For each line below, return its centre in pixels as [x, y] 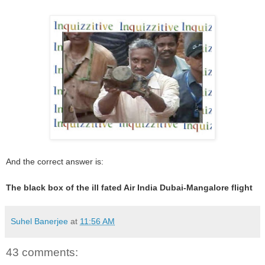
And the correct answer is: [55, 161]
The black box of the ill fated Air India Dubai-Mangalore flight [129, 187]
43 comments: [42, 252]
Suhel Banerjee [39, 221]
